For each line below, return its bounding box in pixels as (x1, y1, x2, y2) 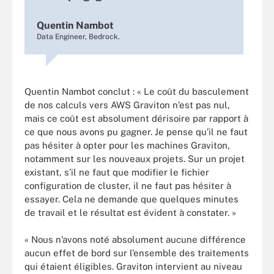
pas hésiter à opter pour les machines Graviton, (24, 139, 230, 150)
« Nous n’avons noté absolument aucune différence (24, 234, 246, 245)
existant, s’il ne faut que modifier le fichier (24, 166, 209, 177)
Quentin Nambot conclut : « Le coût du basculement (24, 86, 249, 97)
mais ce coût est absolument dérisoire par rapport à (24, 113, 248, 124)
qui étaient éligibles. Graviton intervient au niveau (24, 261, 242, 272)
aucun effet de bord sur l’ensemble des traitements (24, 248, 249, 258)
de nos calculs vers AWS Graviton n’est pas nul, (24, 99, 230, 110)
